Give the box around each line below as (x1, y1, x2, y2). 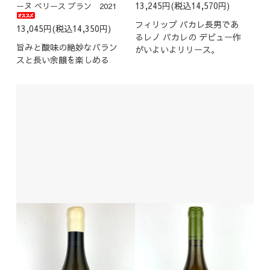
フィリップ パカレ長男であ (135, 18, 239, 31)
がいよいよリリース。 (135, 43, 219, 56)
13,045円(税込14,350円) (16, 22, 111, 35)
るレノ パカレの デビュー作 (135, 31, 241, 43)
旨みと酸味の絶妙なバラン (16, 41, 118, 54)
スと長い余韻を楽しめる (16, 54, 109, 66)
